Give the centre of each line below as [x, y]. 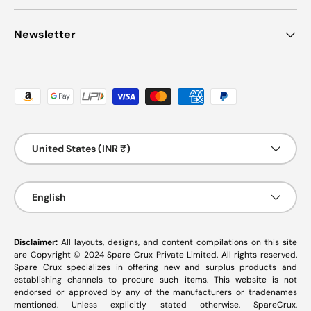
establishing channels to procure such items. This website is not [155, 279]
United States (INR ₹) [81, 148]
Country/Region [52, 139]
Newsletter [45, 34]
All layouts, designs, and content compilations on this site [179, 242]
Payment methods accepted [86, 95]
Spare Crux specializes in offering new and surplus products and [155, 267]
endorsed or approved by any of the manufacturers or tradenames [155, 292]
